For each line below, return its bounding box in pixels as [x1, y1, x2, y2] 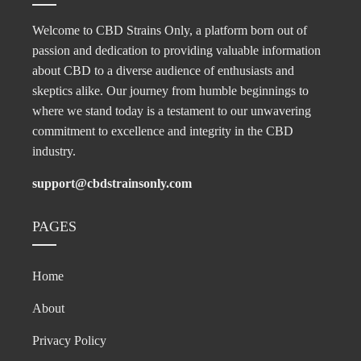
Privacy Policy [32, 334, 106, 348]
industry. [32, 144, 76, 159]
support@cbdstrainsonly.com [32, 176, 192, 191]
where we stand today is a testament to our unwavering [32, 104, 311, 118]
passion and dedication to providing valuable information [32, 44, 321, 58]
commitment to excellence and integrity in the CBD [32, 124, 293, 139]
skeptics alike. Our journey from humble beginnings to [32, 84, 309, 98]
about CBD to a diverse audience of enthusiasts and [32, 64, 294, 78]
